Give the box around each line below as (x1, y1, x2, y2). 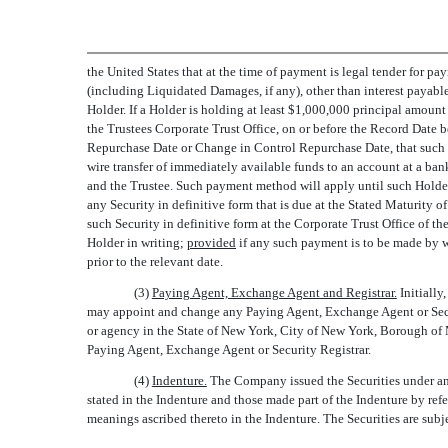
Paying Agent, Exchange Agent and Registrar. (151, 285, 397, 300)
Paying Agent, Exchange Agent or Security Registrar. (87, 342, 371, 357)
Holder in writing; (87, 235, 187, 250)
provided (187, 235, 236, 250)
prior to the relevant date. (87, 254, 223, 269)
